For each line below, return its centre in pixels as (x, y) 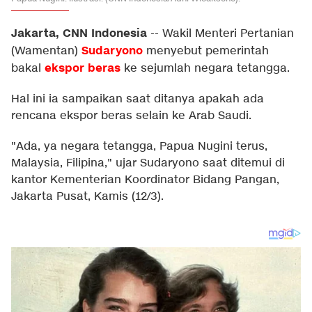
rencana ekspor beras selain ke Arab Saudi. (131, 116)
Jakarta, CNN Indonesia (79, 33)
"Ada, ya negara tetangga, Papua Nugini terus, (139, 147)
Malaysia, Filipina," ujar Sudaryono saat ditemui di (148, 163)
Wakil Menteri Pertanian (228, 34)
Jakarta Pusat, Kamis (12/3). (87, 197)
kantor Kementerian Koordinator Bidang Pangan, (145, 180)
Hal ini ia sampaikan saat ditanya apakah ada (138, 99)
